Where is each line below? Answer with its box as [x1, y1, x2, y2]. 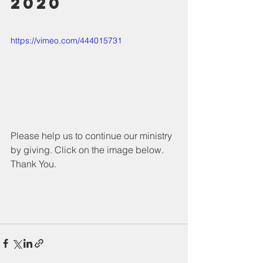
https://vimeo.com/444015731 [11, 35, 122, 46]
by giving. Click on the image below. [11, 143, 166, 156]
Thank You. [11, 157, 56, 170]
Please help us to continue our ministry [11, 129, 174, 141]
